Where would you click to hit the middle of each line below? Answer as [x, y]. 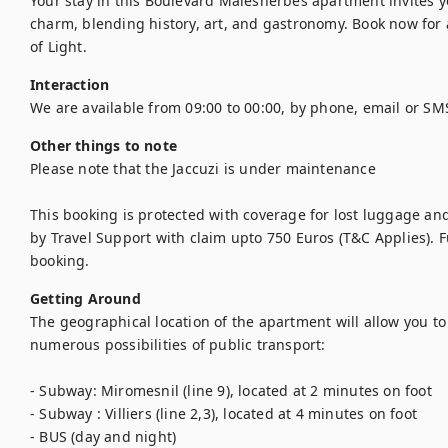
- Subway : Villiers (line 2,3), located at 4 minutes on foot [223, 413]
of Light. [58, 46]
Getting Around [85, 298]
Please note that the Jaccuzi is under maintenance [203, 168]
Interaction [70, 84]
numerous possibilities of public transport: [178, 344]
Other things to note [103, 145]
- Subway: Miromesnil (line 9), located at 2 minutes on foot [231, 390]
